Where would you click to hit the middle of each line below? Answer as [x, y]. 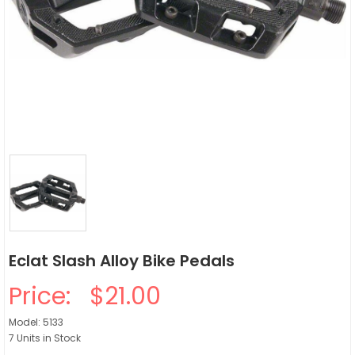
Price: [46, 296]
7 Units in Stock [45, 338]
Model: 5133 [36, 322]
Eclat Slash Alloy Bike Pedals [122, 261]
